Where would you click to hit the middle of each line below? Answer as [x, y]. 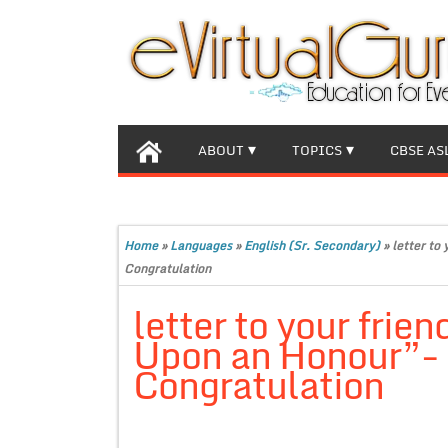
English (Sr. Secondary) [312, 245]
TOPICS [317, 150]
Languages [201, 245]
